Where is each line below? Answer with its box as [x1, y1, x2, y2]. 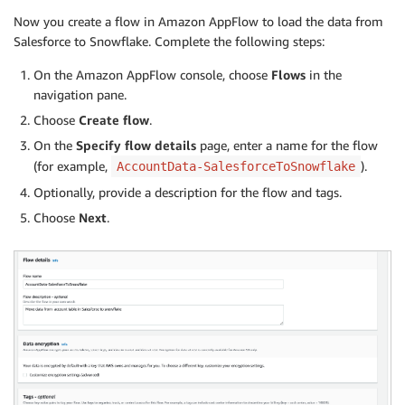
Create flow [79, 111, 149, 127]
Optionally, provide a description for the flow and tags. [33, 184, 342, 200]
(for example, [33, 157, 111, 174]
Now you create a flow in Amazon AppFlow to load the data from [14, 13, 383, 29]
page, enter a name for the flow [196, 137, 378, 153]
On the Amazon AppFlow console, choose [33, 66, 271, 82]
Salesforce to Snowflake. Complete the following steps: [14, 33, 325, 49]
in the [306, 66, 342, 82]
